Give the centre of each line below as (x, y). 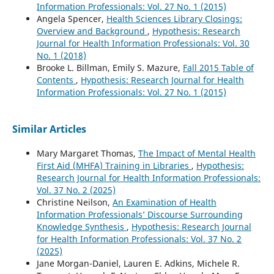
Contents (56, 80)
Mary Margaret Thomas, (87, 154)
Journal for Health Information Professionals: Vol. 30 (143, 43)
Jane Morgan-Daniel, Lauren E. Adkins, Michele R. (138, 264)
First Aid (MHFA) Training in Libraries (114, 166)
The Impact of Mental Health (197, 154)
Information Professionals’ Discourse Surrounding (139, 215)
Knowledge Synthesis (81, 227)
